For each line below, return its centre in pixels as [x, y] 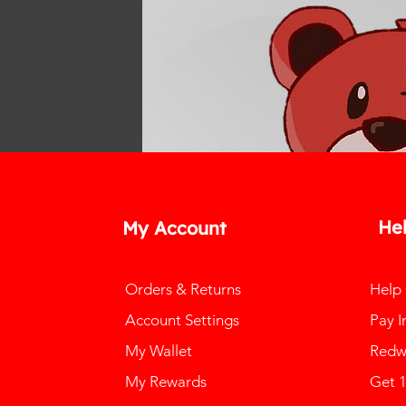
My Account [174, 228]
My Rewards [165, 382]
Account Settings [182, 320]
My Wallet [158, 351]
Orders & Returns [183, 290]
